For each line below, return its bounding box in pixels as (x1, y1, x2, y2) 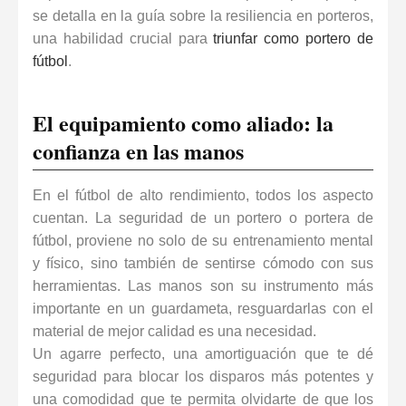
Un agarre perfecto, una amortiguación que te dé (33, 345, 373, 362)
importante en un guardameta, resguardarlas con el (33, 300, 373, 316)
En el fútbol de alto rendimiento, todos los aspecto (33, 187, 373, 203)
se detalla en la (33, 7, 138, 24)
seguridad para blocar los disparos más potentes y (33, 368, 373, 384)
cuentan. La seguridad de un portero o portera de (33, 209, 373, 226)
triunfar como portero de (213, 30, 374, 46)
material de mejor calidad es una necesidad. (33, 323, 316, 339)
